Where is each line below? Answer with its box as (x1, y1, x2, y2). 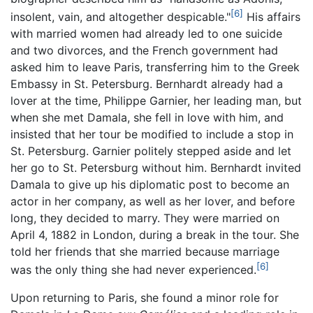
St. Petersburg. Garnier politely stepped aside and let (10, 143, 291, 158)
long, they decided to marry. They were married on (10, 210, 279, 225)
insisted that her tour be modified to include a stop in (10, 126, 293, 141)
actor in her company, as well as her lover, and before (10, 194, 295, 208)
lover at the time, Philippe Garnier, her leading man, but (10, 93, 302, 108)
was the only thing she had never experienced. (10, 263, 256, 277)
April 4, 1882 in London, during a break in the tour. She (10, 227, 299, 242)
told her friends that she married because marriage (10, 244, 279, 259)
